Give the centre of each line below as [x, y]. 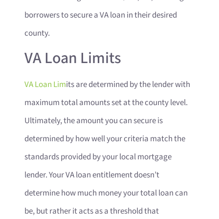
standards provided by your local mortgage [98, 157]
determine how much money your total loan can [106, 193]
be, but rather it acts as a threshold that [92, 211]
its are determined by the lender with [128, 85]
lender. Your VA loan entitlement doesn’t [92, 175]
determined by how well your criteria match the [105, 139]
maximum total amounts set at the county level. [106, 103]
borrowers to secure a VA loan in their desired [101, 15]
